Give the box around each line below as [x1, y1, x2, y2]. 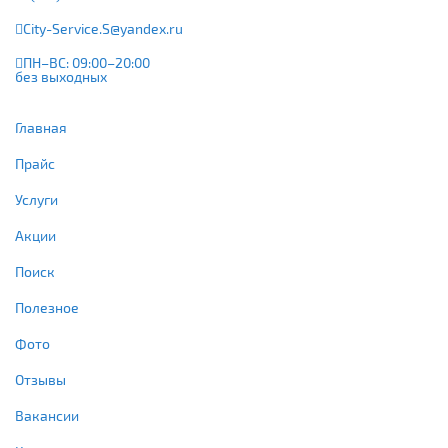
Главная [15, 118, 67, 136]
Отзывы [15, 370, 66, 388]
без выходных [15, 67, 107, 85]
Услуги [15, 190, 58, 208]
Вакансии [15, 406, 79, 424]
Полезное [15, 298, 79, 316]
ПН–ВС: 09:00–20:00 [23, 53, 150, 71]
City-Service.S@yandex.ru [23, 19, 183, 37]
